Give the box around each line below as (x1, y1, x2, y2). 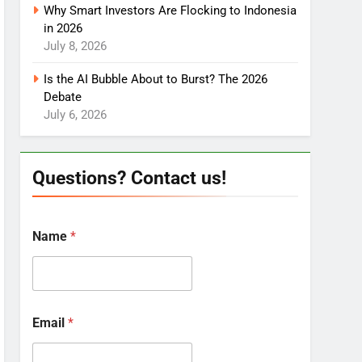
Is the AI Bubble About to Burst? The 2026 (44, 72, 268, 87)
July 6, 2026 (44, 107, 107, 123)
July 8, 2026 (44, 39, 107, 54)
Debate (44, 90, 82, 105)
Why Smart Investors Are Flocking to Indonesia (44, 3, 297, 19)
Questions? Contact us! (32, 166, 227, 190)
